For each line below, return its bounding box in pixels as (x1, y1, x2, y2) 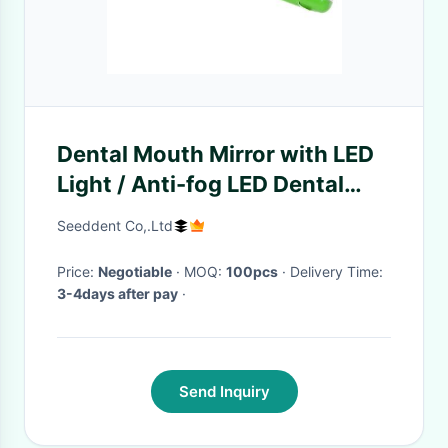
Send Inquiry (178, 382, 270, 401)
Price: (57, 263, 98, 280)
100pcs (226, 263, 278, 280)
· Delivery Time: (290, 263, 383, 280)
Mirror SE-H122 (57, 201, 220, 227)
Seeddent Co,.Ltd (57, 217, 173, 234)
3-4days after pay (57, 285, 178, 302)
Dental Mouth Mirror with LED (57, 141, 374, 167)
